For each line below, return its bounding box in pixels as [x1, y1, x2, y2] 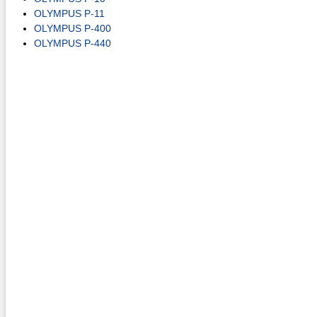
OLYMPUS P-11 [34, 8, 105, 19]
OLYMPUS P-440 [34, 38, 111, 49]
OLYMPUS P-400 [34, 23, 111, 34]
